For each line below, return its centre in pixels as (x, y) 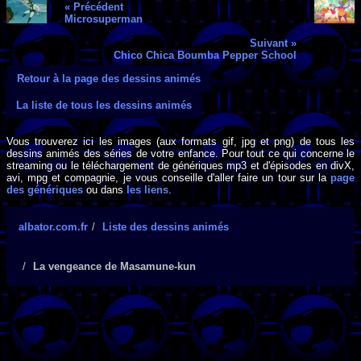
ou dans (105, 190)
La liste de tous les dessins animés (104, 105)
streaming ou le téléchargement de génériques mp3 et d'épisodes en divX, (180, 166)
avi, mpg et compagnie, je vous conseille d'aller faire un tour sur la (168, 178)
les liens (147, 190)
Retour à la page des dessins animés (109, 78)
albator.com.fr (53, 226)
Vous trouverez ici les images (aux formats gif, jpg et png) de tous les (180, 142)
